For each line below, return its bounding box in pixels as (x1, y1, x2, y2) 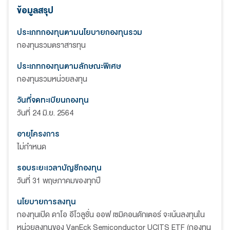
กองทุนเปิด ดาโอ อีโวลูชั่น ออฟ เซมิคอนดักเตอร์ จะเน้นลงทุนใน (17, 208, 205, 221)
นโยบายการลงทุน (17, 195, 76, 208)
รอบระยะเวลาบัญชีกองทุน (17, 161, 102, 175)
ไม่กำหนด (17, 140, 46, 154)
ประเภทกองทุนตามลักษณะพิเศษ (17, 60, 121, 73)
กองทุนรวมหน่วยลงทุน (17, 72, 87, 86)
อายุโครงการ (17, 127, 60, 141)
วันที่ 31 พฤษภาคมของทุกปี (17, 174, 101, 187)
